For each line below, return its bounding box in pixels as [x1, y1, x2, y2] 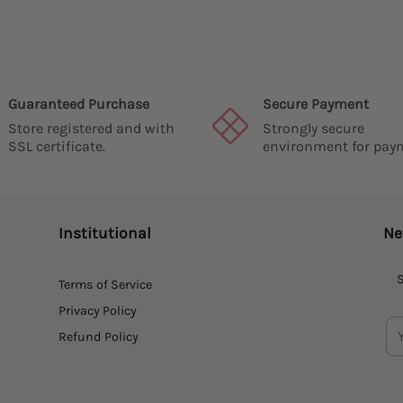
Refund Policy [58, 329, 139, 345]
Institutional [58, 224, 151, 243]
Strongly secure [263, 120, 364, 138]
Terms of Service [58, 276, 152, 292]
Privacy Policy [58, 302, 137, 318]
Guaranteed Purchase [7, 95, 149, 113]
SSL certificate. [7, 138, 105, 156]
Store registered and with [7, 120, 175, 138]
